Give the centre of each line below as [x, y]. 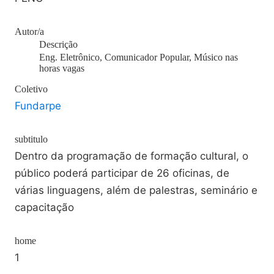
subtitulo [31, 139]
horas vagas [62, 68]
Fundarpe [38, 106]
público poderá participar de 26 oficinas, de [122, 173]
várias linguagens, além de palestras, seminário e [136, 190]
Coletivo [31, 89]
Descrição [58, 44]
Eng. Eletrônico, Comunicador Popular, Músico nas [139, 57]
